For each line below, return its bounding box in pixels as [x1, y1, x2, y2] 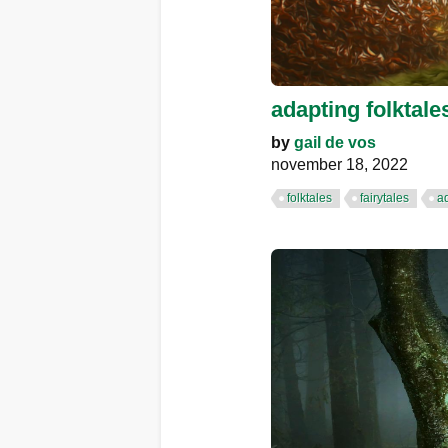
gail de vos [294, 133, 376, 151]
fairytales [360, 190, 409, 205]
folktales [287, 190, 332, 205]
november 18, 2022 [271, 155, 408, 173]
